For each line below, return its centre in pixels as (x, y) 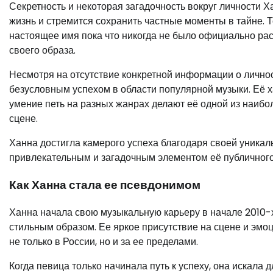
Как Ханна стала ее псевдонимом (105, 185)
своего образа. (42, 51)
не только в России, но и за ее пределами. (104, 241)
